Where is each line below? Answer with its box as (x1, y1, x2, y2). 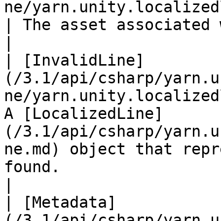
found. (4, 158, 60, 176)
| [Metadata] (4, 193, 116, 211)
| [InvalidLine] (4, 51, 145, 69)
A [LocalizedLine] (4, 105, 163, 122)
